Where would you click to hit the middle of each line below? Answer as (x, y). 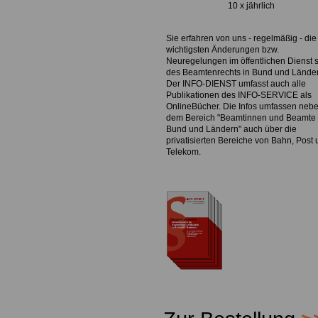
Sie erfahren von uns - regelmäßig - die (241, 39)
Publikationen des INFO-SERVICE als (239, 95)
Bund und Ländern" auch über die (231, 130)
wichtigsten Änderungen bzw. (223, 50)
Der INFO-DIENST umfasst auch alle (236, 84)
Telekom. (183, 152)
